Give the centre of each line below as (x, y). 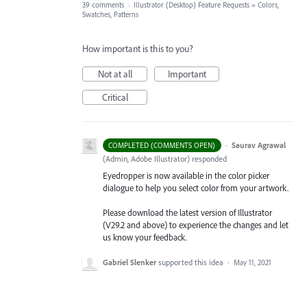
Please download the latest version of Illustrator (187, 212)
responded (208, 158)
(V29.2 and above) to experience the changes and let (196, 224)
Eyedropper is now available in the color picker (186, 175)
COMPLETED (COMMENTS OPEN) (162, 145)
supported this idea (192, 262)
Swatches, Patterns (110, 14)
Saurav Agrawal (258, 145)
